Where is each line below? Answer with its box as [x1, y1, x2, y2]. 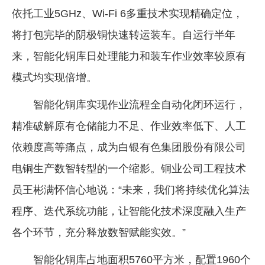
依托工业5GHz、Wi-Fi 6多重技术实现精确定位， [12, 7, 243, 20]
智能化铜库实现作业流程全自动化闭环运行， [33, 98, 246, 111]
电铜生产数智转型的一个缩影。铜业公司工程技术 [12, 162, 246, 174]
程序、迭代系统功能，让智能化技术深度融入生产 [12, 205, 246, 217]
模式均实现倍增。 [12, 71, 97, 83]
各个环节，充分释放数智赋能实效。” [12, 226, 186, 238]
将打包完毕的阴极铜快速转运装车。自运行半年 [12, 28, 235, 41]
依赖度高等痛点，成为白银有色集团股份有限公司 [12, 141, 246, 153]
